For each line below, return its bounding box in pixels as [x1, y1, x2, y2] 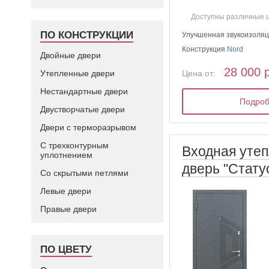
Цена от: [182, 68, 216, 78]
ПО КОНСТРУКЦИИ [40, 29, 133, 41]
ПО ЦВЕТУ [40, 244, 92, 255]
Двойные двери [40, 50, 101, 60]
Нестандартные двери [40, 86, 128, 96]
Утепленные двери [40, 68, 115, 78]
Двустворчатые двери [40, 104, 125, 114]
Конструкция [182, 44, 228, 53]
